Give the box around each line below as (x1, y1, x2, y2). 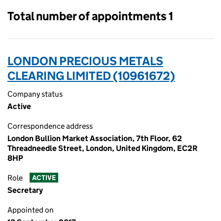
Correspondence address (7, 121, 93, 131)
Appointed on (7, 205, 54, 215)
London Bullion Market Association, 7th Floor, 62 (7, 134, 182, 143)
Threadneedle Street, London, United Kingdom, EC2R (7, 144, 197, 153)
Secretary (7, 185, 43, 195)
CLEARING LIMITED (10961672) (7, 69, 175, 83)
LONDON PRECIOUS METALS (7, 54, 163, 68)
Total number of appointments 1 (7, 9, 173, 23)
